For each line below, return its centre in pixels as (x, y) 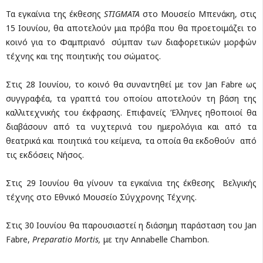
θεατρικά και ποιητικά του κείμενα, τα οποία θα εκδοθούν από (131, 140)
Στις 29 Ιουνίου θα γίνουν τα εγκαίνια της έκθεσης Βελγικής (131, 183)
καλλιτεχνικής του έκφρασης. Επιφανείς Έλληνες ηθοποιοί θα (131, 112)
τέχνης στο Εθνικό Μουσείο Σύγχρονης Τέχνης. (101, 197)
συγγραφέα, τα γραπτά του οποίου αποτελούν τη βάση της (131, 98)
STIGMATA (122, 14)
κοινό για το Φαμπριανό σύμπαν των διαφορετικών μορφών (131, 42)
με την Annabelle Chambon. (155, 239)
